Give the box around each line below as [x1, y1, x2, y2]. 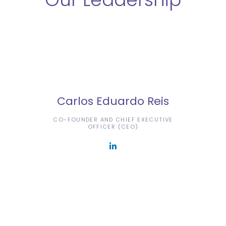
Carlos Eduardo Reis [57, 93, 169, 109]
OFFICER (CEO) [87, 122, 139, 131]
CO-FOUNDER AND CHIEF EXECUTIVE [53, 115, 173, 124]
